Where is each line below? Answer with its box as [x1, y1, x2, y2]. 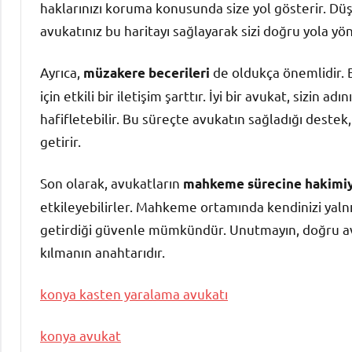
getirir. [40, 133, 81, 150]
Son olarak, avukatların [40, 174, 183, 192]
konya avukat [40, 327, 121, 344]
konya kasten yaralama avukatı [40, 285, 228, 302]
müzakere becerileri [83, 64, 210, 82]
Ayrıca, [40, 64, 83, 81]
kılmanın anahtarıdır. [40, 244, 165, 261]
